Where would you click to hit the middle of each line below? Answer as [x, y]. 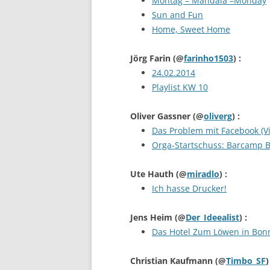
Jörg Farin [152, 58]
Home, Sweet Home [191, 29]
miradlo [203, 174]
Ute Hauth [153, 174]
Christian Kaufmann [173, 261]
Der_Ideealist [212, 217]
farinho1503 [209, 58]
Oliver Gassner [162, 116]
